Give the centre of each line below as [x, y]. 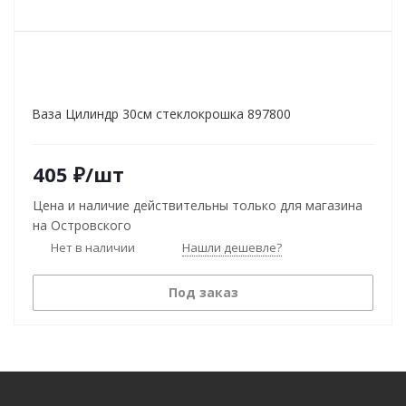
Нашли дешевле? [232, 247]
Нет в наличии [93, 247]
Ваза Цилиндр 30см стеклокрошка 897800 [161, 114]
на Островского [82, 225]
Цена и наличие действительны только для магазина [198, 205]
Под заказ [203, 292]
